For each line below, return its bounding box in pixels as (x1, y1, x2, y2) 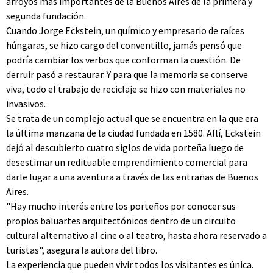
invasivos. (6, 97, 46, 110)
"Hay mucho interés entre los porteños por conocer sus (6, 200, 236, 212)
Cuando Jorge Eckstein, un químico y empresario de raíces (6, 24, 244, 37)
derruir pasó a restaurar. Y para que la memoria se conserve (6, 68, 248, 80)
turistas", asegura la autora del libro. (6, 244, 157, 256)
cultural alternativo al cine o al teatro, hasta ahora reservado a (6, 229, 267, 241)
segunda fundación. (6, 10, 86, 22)
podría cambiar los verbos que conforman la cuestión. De (6, 54, 241, 66)
